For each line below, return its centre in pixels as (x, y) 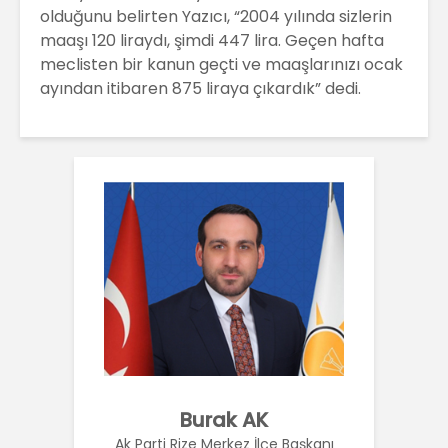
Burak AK (224, 419)
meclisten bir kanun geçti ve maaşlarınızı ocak (221, 64)
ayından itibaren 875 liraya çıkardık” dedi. (200, 88)
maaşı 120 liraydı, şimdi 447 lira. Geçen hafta (212, 40)
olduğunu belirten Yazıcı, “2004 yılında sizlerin (216, 16)
